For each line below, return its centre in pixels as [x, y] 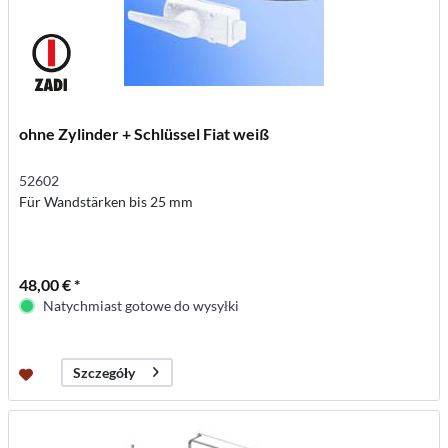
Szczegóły [104, 372]
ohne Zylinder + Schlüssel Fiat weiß [144, 133]
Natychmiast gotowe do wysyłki [141, 305]
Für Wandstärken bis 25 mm [106, 201]
